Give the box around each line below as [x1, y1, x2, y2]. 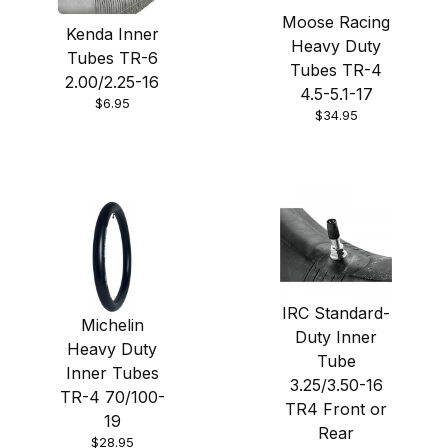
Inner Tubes [65, 363, 159, 384]
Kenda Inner [65, 24, 159, 45]
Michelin [80, 315, 144, 336]
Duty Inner [295, 327, 377, 348]
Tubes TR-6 [66, 48, 158, 69]
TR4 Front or [285, 399, 387, 420]
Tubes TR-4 [290, 60, 382, 81]
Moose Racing [282, 12, 390, 33]
